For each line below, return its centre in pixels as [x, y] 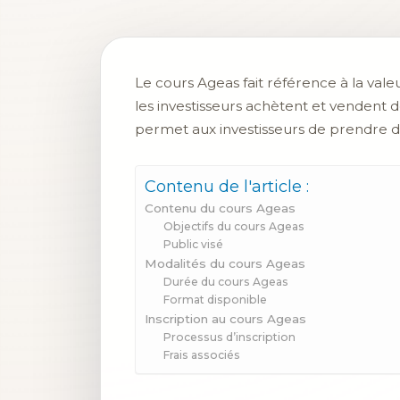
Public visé [194, 245]
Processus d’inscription [230, 337]
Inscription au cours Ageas [225, 319]
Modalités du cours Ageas [225, 264]
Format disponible [216, 300]
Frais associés [202, 355]
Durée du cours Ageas [226, 282]
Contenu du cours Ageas [220, 208]
